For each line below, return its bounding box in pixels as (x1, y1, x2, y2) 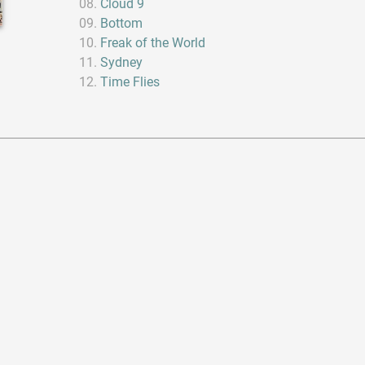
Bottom (100, 15, 143, 31)
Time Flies (100, 73, 161, 90)
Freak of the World (100, 34, 206, 51)
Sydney (100, 54, 143, 70)
